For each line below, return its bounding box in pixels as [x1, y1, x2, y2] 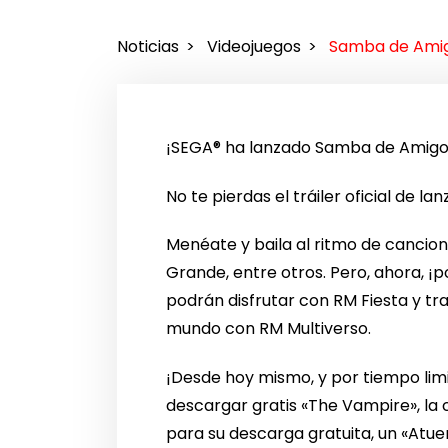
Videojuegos [206, 35, 301, 59]
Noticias [117, 35, 179, 59]
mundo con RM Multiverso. [166, 317, 372, 341]
